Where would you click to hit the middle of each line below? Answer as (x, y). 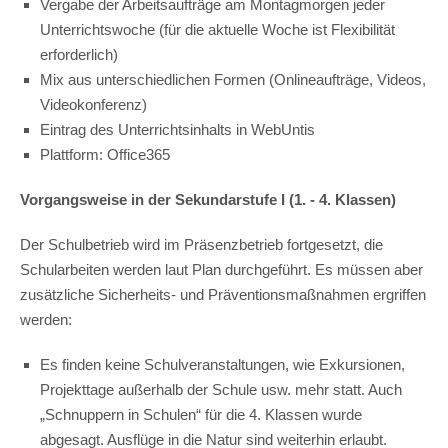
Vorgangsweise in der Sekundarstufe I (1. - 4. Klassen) (208, 199)
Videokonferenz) (93, 104)
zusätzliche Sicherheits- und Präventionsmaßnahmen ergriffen (223, 294)
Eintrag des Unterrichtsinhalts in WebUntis (177, 129)
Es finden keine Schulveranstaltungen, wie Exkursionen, (222, 364)
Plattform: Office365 (105, 154)
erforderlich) (79, 54)
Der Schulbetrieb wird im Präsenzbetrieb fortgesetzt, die (201, 244)
